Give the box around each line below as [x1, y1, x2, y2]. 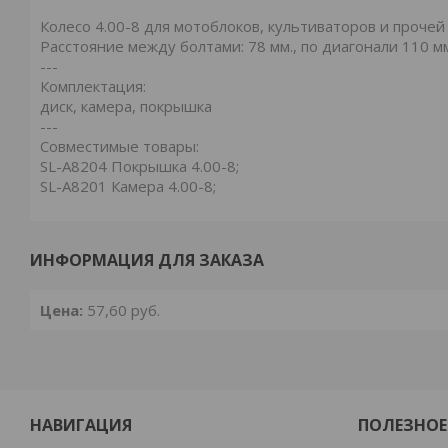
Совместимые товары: [40, 136, 199, 156]
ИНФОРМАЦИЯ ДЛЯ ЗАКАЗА [30, 249, 264, 271]
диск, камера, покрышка [40, 96, 212, 116]
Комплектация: [40, 76, 146, 96]
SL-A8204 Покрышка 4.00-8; [40, 156, 239, 176]
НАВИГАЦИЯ [30, 414, 133, 436]
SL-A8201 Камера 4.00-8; [40, 176, 216, 196]
